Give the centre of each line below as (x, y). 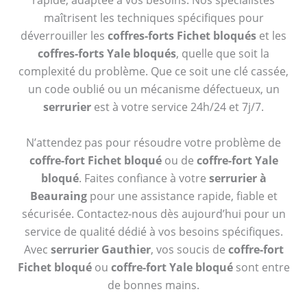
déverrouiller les (64, 36)
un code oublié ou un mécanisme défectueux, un (153, 89)
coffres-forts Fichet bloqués (182, 36)
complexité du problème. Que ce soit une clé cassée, (153, 72)
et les (271, 36)
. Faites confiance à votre (144, 178)
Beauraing (58, 196)
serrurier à (237, 178)
